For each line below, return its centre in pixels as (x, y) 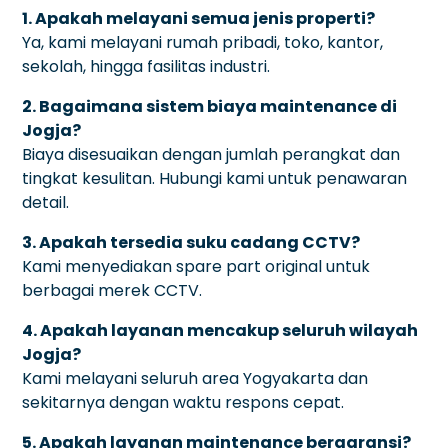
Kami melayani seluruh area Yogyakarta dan (195, 378)
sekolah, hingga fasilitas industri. (146, 66)
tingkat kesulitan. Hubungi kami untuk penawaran (215, 178)
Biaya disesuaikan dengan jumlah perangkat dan (211, 154)
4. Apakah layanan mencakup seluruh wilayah (220, 330)
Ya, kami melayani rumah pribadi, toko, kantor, (203, 42)
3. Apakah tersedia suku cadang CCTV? (191, 242)
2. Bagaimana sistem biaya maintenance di (210, 106)
